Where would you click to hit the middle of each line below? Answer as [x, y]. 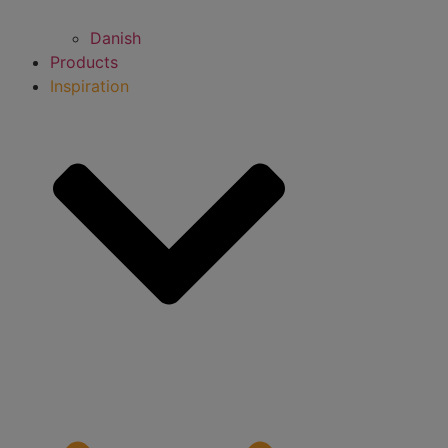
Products [84, 61]
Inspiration [89, 85]
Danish [115, 37]
